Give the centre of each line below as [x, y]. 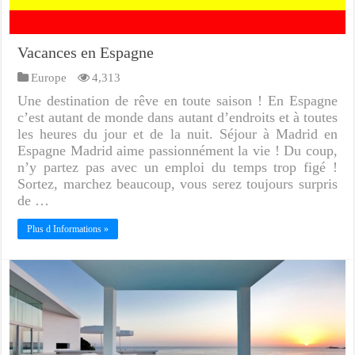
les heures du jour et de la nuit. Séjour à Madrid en [177, 134]
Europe [49, 78]
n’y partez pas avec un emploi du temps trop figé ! [177, 168]
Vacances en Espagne [86, 53]
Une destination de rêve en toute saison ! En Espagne [177, 101]
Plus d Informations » [68, 229]
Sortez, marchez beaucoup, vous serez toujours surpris [177, 184]
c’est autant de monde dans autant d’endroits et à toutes [177, 118]
